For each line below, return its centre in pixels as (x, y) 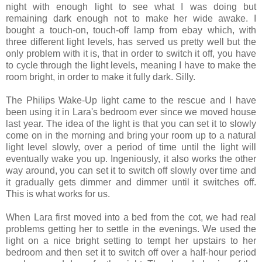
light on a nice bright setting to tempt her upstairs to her (131, 240)
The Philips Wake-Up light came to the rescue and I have (131, 100)
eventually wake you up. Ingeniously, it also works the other (131, 158)
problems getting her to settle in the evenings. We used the (131, 229)
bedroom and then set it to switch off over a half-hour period (131, 252)
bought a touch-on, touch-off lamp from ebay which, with (131, 30)
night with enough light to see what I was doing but (131, 6)
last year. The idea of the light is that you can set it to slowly (131, 123)
